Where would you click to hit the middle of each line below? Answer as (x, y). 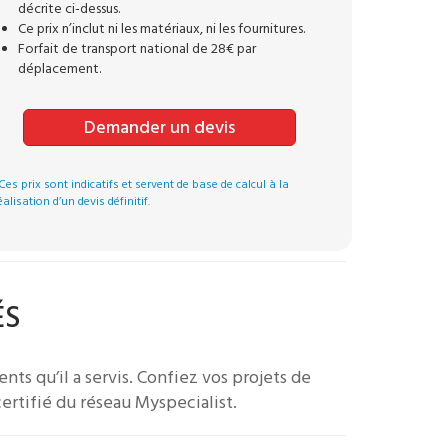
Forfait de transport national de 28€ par (137, 49)
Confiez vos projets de (224, 377)
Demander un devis (159, 127)
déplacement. (60, 69)
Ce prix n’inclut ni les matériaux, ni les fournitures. (162, 29)
